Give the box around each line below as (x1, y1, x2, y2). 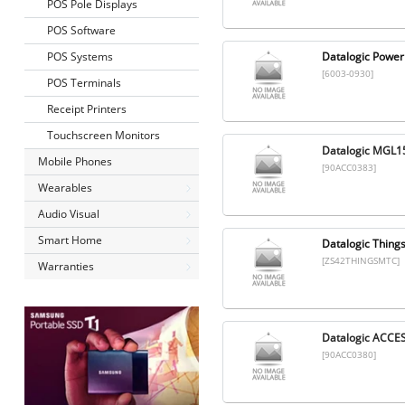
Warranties (37, 259, 94, 274)
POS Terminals (46, 75, 121, 90)
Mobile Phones (37, 154, 112, 169)
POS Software (46, 23, 116, 38)
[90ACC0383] (321, 160, 376, 174)
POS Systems (46, 49, 113, 64)
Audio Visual (37, 206, 99, 221)
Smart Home (37, 232, 102, 248)
